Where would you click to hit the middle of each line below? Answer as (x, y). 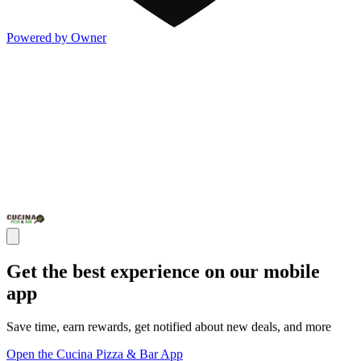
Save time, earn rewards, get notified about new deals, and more (169, 327)
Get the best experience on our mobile (163, 271)
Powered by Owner (56, 37)
